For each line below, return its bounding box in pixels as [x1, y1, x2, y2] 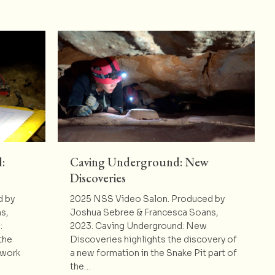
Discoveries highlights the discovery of [69, 233, 237, 245]
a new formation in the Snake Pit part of [69, 247, 237, 258]
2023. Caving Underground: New [69, 220, 207, 231]
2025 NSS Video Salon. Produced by [69, 193, 225, 204]
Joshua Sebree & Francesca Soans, [69, 206, 219, 218]
